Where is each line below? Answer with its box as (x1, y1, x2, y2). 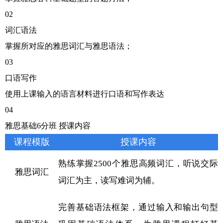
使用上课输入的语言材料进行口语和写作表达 (5, 89, 164, 98)
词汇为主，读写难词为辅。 (58, 175, 160, 185)
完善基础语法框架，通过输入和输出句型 (58, 202, 218, 212)
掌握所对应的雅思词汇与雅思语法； (5, 41, 132, 50)
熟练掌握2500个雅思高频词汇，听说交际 (58, 158, 218, 168)
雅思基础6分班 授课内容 (5, 121, 91, 130)
